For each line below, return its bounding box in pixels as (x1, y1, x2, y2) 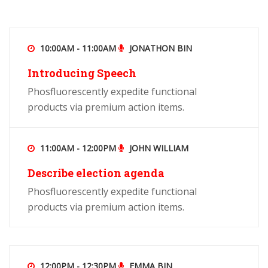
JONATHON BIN (127, 42, 192, 54)
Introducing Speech (28, 65, 136, 80)
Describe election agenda (28, 165, 165, 180)
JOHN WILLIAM (127, 142, 188, 154)
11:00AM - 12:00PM (38, 142, 116, 154)
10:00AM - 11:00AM (38, 42, 116, 54)
